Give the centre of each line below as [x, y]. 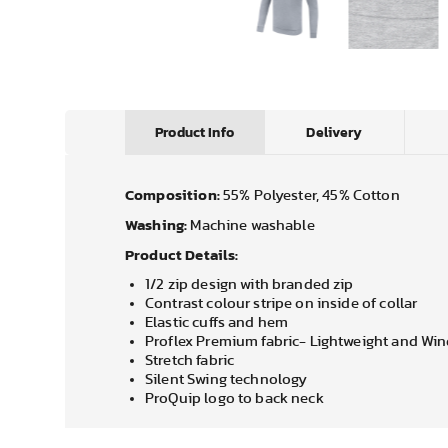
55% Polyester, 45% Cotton [311, 195]
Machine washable [252, 225]
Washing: [156, 224]
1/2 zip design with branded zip [249, 284]
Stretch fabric [190, 360]
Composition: [172, 194]
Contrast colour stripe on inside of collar [281, 303]
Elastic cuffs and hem [217, 322]
